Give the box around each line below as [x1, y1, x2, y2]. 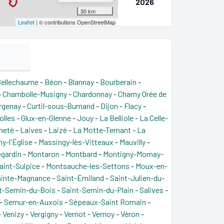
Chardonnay [73, 88, 112, 98]
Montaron [27, 148, 59, 158]
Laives [20, 124, 42, 134]
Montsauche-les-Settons [46, 160, 129, 170]
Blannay [68, 76, 94, 86]
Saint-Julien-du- [110, 172, 164, 182]
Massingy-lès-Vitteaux [38, 136, 113, 146]
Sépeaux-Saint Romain [69, 196, 146, 206]
